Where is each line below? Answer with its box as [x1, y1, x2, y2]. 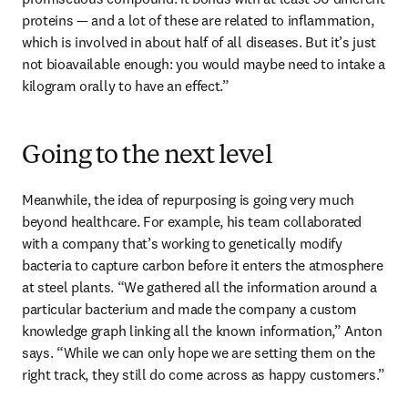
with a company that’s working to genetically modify [22, 234, 342, 253]
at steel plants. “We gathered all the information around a [22, 278, 377, 297]
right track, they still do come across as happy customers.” [22, 365, 386, 384]
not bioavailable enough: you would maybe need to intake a [22, 55, 385, 74]
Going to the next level [22, 144, 272, 170]
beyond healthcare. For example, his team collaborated [22, 212, 362, 231]
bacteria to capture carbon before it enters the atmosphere [22, 256, 383, 275]
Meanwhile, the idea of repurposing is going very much [22, 190, 355, 209]
